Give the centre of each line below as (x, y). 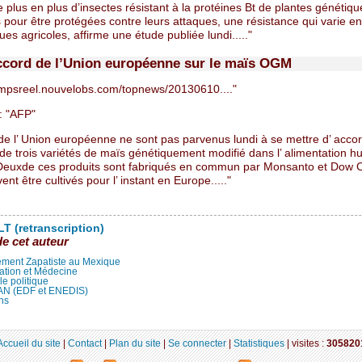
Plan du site (135, 343)
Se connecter (197, 343)
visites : (309, 343)
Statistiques (259, 343)
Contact (84, 343)
